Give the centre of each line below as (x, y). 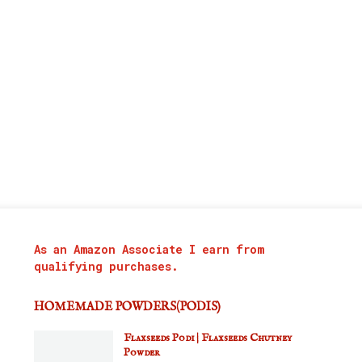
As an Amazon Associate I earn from (149, 249)
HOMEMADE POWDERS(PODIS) (127, 307)
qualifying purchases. (106, 266)
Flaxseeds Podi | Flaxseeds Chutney (208, 338)
